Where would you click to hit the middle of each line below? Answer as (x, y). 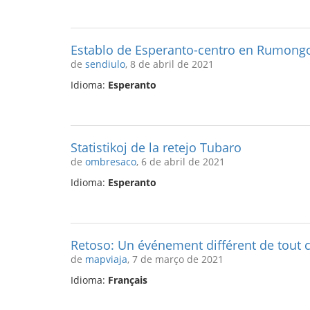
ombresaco (111, 162)
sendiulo (105, 64)
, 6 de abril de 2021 (181, 162)
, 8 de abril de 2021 (170, 64)
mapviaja (106, 259)
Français (128, 280)
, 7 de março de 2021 (175, 259)
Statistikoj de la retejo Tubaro (156, 147)
